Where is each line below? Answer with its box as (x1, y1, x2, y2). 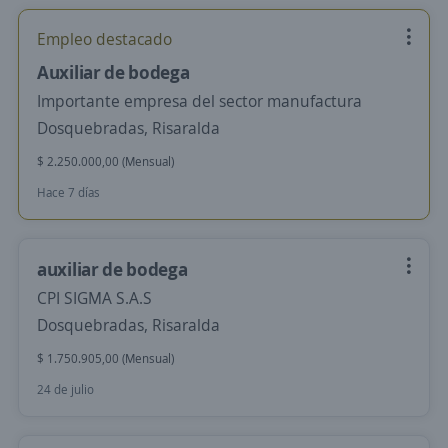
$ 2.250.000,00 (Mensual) (37, 153, 174, 170)
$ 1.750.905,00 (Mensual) (37, 350, 174, 367)
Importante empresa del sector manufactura (37, 90, 362, 112)
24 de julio (37, 381, 94, 398)
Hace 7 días (37, 184, 100, 201)
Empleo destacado (37, 28, 172, 50)
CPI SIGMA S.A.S (37, 287, 152, 309)
